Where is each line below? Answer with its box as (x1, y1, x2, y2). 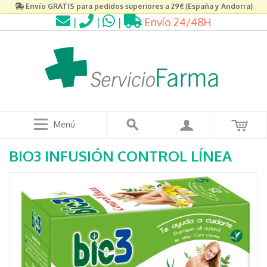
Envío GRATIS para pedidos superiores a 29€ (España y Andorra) (25, 2, 253, 11)
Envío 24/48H (141, 15, 212, 29)
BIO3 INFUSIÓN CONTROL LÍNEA (9, 147, 232, 165)
